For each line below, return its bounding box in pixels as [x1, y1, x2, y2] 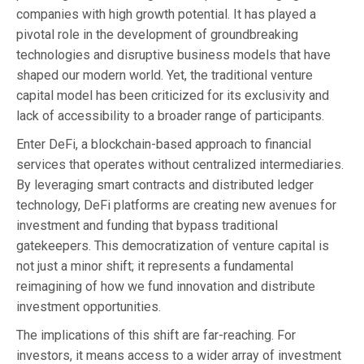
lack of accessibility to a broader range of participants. [16, 107, 324, 123]
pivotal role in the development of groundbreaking [16, 26, 298, 42]
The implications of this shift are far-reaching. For [16, 327, 296, 343]
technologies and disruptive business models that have [16, 46, 331, 63]
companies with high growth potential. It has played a [16, 6, 316, 22]
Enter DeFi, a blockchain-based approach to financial [16, 136, 311, 152]
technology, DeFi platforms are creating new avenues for [16, 197, 336, 213]
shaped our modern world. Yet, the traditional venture [16, 67, 313, 83]
